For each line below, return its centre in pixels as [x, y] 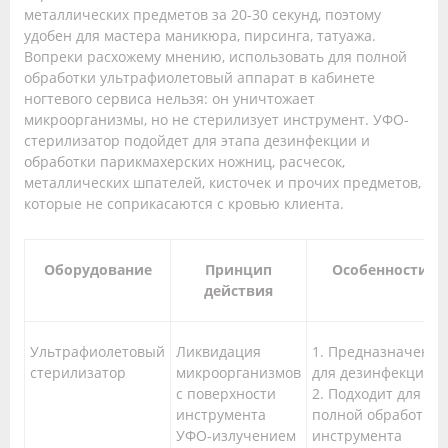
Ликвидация [218, 352]
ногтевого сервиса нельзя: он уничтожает [169, 99]
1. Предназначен [371, 352]
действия [238, 291]
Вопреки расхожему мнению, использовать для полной [215, 57]
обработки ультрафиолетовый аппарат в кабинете [199, 78]
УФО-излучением [236, 436]
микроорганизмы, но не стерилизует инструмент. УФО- [216, 120]
